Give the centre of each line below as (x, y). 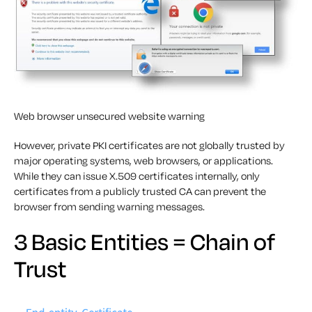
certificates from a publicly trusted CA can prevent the (140, 192)
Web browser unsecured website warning (109, 116)
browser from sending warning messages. (109, 207)
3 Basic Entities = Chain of (145, 242)
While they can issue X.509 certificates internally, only (137, 176)
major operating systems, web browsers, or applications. (143, 161)
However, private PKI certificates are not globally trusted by (149, 146)
